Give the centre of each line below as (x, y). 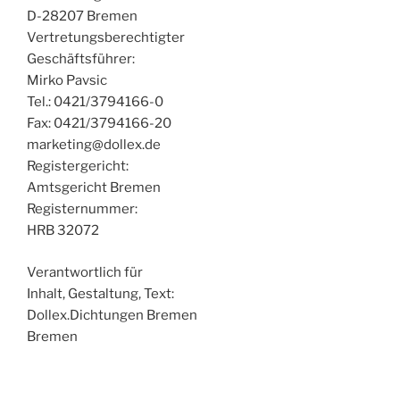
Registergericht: (78, 166)
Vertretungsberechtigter (106, 37)
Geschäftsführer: (81, 59)
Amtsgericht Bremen (94, 187)
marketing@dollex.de (94, 145)
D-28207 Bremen (82, 16)
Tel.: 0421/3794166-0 (95, 102)
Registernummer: (82, 209)
